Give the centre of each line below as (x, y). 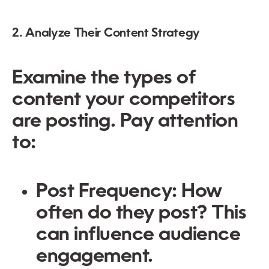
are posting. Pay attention (125, 122)
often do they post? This (141, 213)
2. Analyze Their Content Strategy (106, 33)
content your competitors (124, 100)
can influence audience (138, 235)
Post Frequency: (107, 192)
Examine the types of (104, 78)
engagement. (95, 257)
